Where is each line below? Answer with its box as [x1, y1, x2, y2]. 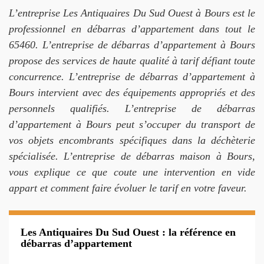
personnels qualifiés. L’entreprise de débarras [9, 103, 255, 114]
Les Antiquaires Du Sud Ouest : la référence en [21, 226, 236, 238]
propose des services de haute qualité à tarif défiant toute [9, 55, 255, 67]
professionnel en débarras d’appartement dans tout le [9, 23, 255, 35]
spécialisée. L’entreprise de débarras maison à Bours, [9, 150, 255, 162]
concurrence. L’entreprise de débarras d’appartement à [9, 71, 255, 82]
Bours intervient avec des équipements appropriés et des [9, 87, 255, 98]
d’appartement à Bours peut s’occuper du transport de [9, 118, 255, 130]
